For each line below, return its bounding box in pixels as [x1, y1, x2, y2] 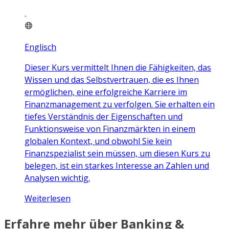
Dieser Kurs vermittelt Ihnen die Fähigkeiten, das [25, 61, 211, 73]
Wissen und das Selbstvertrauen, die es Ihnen [25, 74, 199, 85]
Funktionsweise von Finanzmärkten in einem [25, 123, 195, 134]
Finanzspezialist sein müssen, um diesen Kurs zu [25, 147, 210, 159]
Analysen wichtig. [25, 172, 90, 184]
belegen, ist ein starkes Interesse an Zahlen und [25, 159, 209, 171]
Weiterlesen [25, 192, 71, 204]
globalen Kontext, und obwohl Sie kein [25, 135, 172, 147]
